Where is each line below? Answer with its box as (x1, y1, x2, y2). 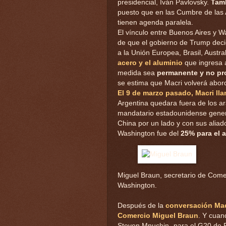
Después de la (118, 201, 165, 209)
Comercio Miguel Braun (118, 211, 198, 219)
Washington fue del (118, 129, 181, 137)
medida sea (118, 69, 157, 77)
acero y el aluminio (118, 59, 183, 67)
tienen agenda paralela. (118, 18, 193, 26)
